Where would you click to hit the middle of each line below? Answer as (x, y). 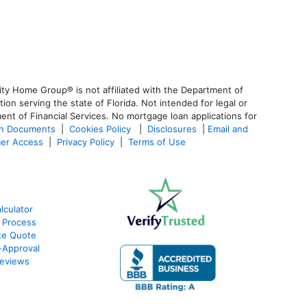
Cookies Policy (101, 128)
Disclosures (172, 128)
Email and (228, 128)
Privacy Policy (86, 142)
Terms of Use (158, 142)
